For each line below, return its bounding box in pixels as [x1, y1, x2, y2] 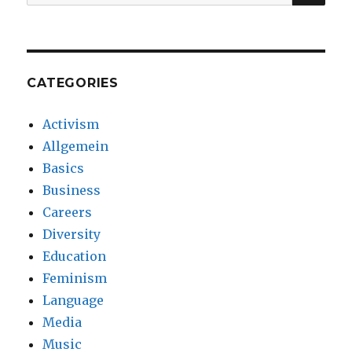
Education [42, 248, 107, 265]
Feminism [42, 270, 108, 287]
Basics [42, 160, 85, 177]
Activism [42, 116, 100, 133]
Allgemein [42, 138, 109, 155]
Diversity [42, 226, 101, 243]
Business [42, 182, 101, 199]
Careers [42, 204, 93, 221]
